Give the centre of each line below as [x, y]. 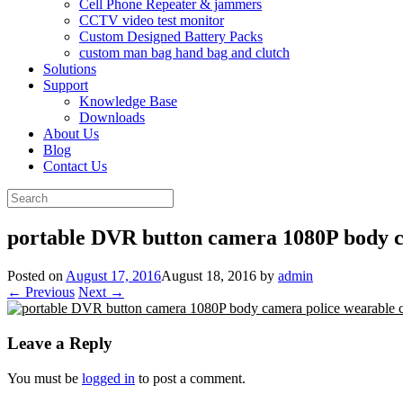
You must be [45, 378]
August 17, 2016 [113, 276]
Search [26, 196]
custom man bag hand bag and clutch [184, 53]
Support [66, 85]
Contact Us [75, 166]
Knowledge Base [128, 102]
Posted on [36, 276]
